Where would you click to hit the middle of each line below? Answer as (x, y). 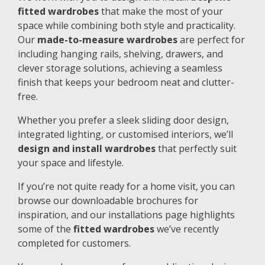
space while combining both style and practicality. (127, 25)
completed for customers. (74, 243)
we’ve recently (187, 229)
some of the (46, 229)
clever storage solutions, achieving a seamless (120, 68)
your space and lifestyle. (71, 162)
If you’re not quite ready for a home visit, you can (126, 186)
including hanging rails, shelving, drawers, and (120, 54)
